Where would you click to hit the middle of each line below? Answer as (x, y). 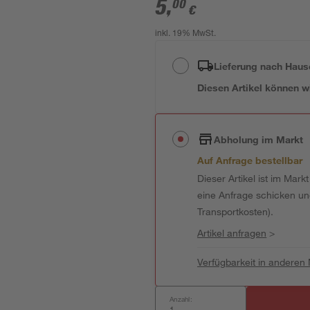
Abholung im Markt (259, 139)
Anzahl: (181, 299)
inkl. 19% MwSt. (186, 34)
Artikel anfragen (232, 233)
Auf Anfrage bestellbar (250, 160)
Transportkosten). (236, 211)
